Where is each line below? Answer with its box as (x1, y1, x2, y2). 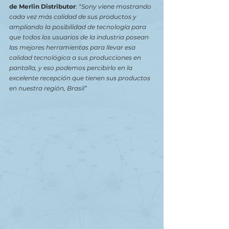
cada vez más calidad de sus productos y (9, 13, 138, 20)
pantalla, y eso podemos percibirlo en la (9, 64, 134, 72)
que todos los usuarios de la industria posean (9, 33, 150, 41)
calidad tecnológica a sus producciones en (9, 54, 143, 61)
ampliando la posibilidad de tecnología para (9, 23, 148, 31)
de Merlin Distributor (9, 3, 76, 10)
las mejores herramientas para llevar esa (9, 43, 137, 51)
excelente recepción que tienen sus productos (9, 74, 152, 82)
